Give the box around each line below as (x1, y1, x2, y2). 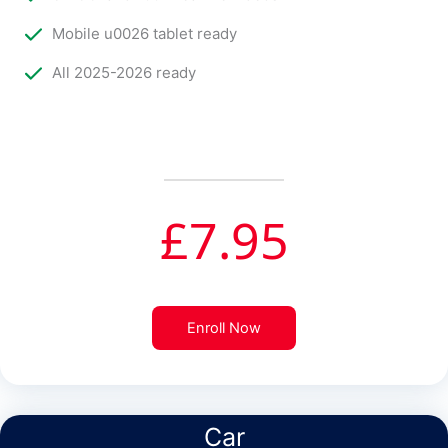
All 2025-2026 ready (52, 63, 196, 83)
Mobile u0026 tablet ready (52, 24, 237, 44)
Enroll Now (187, 319, 261, 338)
